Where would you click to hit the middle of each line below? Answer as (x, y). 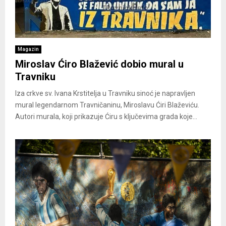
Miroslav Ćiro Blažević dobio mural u (99, 64)
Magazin (28, 49)
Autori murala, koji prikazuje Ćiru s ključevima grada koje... (106, 116)
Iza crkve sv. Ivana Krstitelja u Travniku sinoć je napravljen (105, 93)
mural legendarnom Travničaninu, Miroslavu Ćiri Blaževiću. (107, 105)
